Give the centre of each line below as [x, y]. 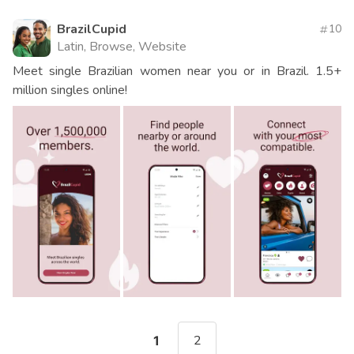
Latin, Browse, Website [122, 47]
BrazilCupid [92, 30]
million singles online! [70, 90]
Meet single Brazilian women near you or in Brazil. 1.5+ [177, 72]
